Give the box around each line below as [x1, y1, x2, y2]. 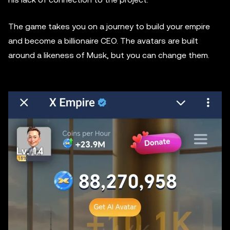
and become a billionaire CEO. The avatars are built [8, 36, 198, 46]
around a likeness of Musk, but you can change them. [8, 50, 209, 60]
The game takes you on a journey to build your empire [8, 22, 210, 31]
